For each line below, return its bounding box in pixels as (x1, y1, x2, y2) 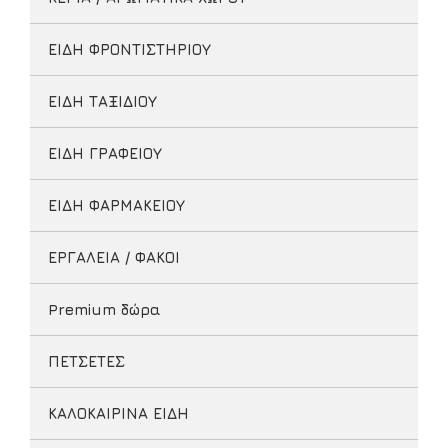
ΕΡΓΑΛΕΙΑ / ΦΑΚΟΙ (48, 249, 180, 266)
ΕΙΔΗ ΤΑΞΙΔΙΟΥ (48, 93, 157, 110)
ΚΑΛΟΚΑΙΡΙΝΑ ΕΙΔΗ (48, 405, 189, 422)
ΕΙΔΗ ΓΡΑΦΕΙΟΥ (48, 145, 162, 162)
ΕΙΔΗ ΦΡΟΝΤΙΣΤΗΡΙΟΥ (48, 41, 211, 58)
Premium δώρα (48, 301, 161, 318)
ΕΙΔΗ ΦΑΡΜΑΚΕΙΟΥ (48, 197, 185, 214)
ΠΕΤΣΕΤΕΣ (48, 353, 125, 370)
